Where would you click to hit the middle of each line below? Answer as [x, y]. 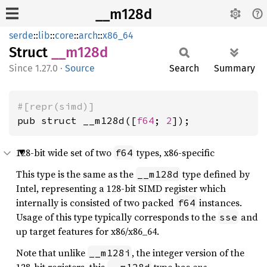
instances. [219, 203]
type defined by [215, 174]
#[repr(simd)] [56, 106]
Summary [235, 68]
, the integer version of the [188, 253]
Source [80, 68]
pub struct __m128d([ [77, 120]
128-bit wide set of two [65, 153]
